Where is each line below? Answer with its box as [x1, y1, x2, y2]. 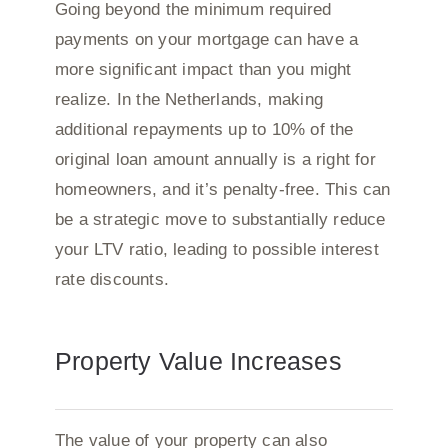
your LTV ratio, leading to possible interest [54, 239, 379, 259]
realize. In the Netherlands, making [54, 89, 323, 109]
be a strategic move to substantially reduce [54, 209, 386, 229]
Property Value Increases [54, 346, 342, 375]
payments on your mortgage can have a [54, 29, 359, 49]
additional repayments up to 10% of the [54, 119, 354, 139]
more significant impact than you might [54, 59, 352, 79]
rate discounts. [54, 269, 169, 289]
